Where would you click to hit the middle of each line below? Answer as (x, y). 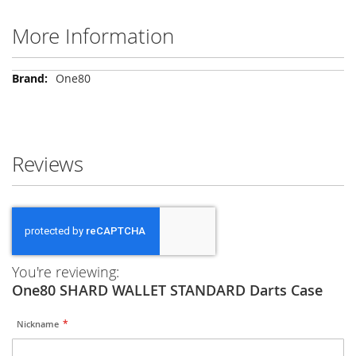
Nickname (38, 325)
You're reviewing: (66, 272)
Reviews (48, 164)
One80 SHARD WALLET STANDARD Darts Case (167, 290)
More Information (93, 37)
